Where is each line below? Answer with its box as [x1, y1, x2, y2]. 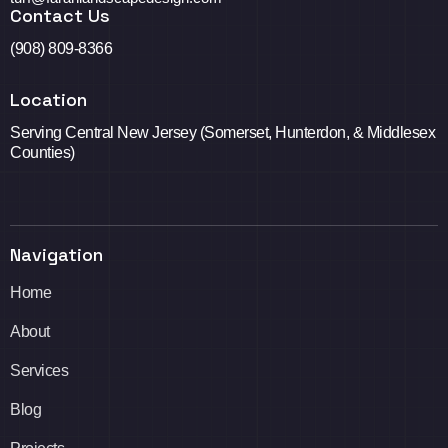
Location [10, 87, 87, 111]
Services [10, 361, 68, 379]
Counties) [10, 143, 75, 161]
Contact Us [10, 3, 110, 27]
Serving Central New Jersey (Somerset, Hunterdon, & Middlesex [10, 123, 435, 141]
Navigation [10, 242, 103, 266]
